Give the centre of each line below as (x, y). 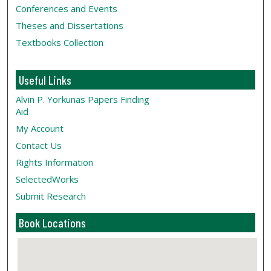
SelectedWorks (47, 179)
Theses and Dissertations (70, 26)
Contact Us (39, 145)
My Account (40, 129)
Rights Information (55, 162)
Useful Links (45, 80)
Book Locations (53, 223)
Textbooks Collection (60, 43)
